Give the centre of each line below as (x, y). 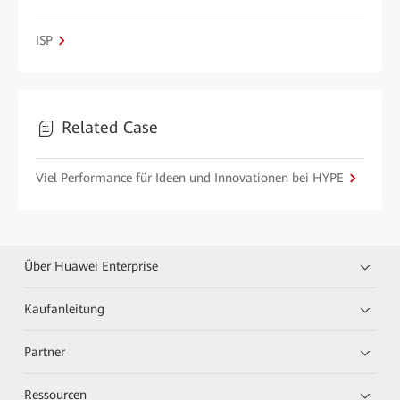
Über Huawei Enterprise (92, 266)
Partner (45, 352)
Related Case (110, 127)
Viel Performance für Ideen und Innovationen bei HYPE (190, 178)
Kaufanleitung (65, 309)
